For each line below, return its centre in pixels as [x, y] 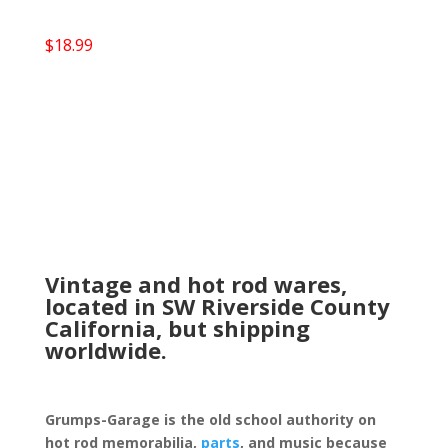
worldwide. [105, 349]
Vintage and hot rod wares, [195, 283]
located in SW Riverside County [217, 305]
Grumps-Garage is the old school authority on [210, 419]
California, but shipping [177, 327]
